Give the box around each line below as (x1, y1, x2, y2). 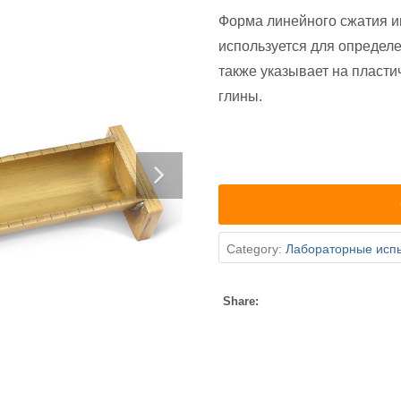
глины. (218, 89, 262, 104)
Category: (226, 242, 286, 257)
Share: (223, 294, 259, 309)
